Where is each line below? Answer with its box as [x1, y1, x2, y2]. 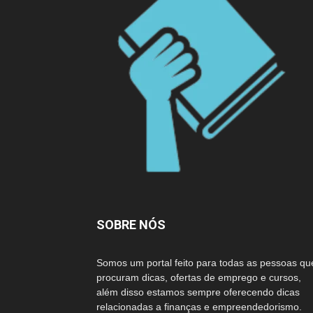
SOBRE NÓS [96, 217, 166, 232]
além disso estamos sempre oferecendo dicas [96, 286, 300, 298]
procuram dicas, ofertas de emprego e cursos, [96, 272, 301, 283]
